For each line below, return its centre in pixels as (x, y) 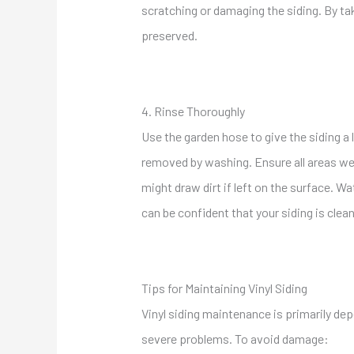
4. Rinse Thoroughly (193, 111)
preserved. (169, 36)
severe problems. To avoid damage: (235, 339)
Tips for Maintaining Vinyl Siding (224, 288)
